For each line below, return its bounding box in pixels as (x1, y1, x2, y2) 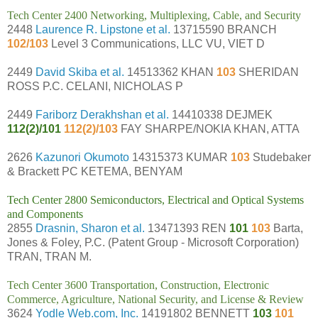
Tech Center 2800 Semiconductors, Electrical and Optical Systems (7, 193, 304, 206)
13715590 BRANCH (170, 23, 277, 35)
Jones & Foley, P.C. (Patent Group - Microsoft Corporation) (7, 236, 299, 248)
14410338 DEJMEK (169, 108, 273, 121)
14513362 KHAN (124, 65, 216, 78)
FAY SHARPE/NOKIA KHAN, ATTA (121, 122, 300, 135)
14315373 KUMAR (129, 150, 228, 163)
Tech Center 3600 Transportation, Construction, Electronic (7, 278, 269, 291)
